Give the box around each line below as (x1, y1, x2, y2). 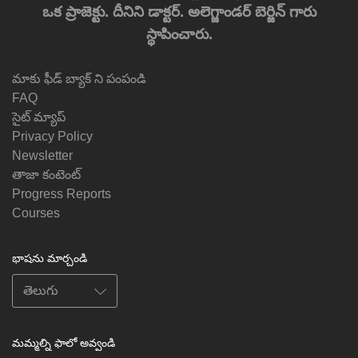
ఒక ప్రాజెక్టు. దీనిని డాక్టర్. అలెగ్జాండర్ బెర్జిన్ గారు (42, 2, 316, 20)
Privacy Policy (12, 129, 93, 143)
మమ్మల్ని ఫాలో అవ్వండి (12, 336, 115, 349)
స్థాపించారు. (145, 25, 213, 42)
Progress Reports (12, 186, 111, 201)
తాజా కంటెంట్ (12, 167, 81, 181)
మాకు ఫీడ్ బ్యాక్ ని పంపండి (12, 71, 146, 86)
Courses (12, 205, 60, 220)
